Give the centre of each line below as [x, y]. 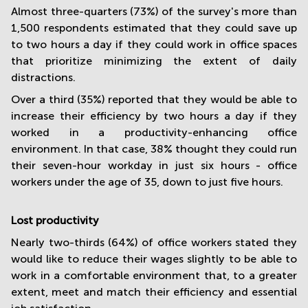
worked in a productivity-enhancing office [154, 132]
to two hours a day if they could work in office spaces [154, 44]
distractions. [43, 77]
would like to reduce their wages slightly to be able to [154, 258]
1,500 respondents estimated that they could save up [154, 27]
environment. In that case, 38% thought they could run [154, 148]
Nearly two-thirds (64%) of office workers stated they [154, 242]
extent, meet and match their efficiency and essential [154, 291]
